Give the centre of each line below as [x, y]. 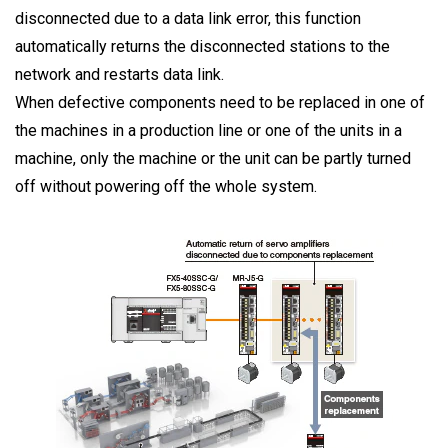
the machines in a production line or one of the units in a [208, 131]
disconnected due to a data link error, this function [188, 19]
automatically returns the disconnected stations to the [202, 47]
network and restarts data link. [119, 75]
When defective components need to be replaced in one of [220, 103]
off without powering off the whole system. [166, 187]
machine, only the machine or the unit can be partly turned [213, 159]
